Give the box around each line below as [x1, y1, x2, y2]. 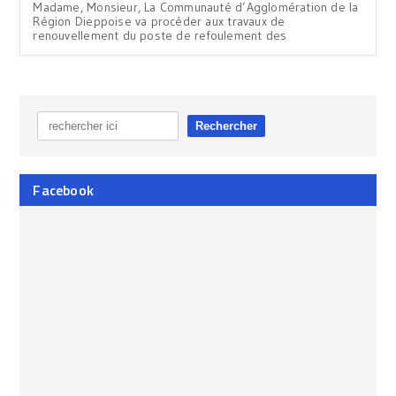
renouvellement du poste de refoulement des [33, 27, 287, 43]
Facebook [33, 179, 95, 201]
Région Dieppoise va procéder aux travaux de [33, 12, 286, 29]
